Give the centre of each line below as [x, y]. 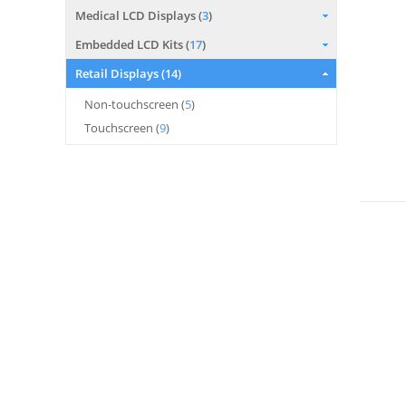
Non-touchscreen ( [135, 104]
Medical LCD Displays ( [139, 15]
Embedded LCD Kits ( [132, 44]
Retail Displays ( [120, 73]
